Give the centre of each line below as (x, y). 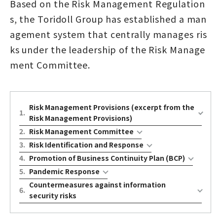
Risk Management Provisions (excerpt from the (111, 107)
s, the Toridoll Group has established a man (108, 19)
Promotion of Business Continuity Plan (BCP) (107, 158)
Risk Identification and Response (86, 144)
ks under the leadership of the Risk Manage (108, 50)
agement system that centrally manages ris (108, 34)
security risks (53, 195)
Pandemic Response (64, 171)
